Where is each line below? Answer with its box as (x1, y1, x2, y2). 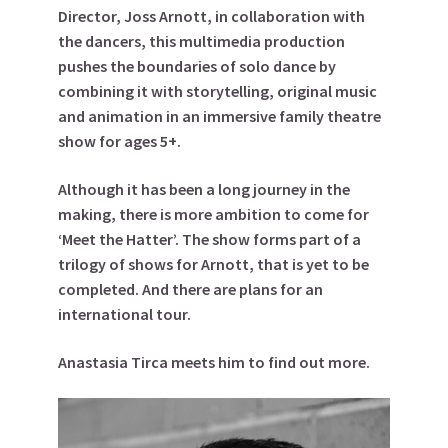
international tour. (58, 304, 191, 324)
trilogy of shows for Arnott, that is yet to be (58, 254, 369, 274)
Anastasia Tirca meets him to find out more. (58, 352, 370, 372)
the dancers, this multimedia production (58, 31, 345, 51)
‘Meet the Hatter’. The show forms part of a (58, 229, 361, 249)
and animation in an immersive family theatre (58, 106, 381, 126)
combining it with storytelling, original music (58, 81, 377, 101)
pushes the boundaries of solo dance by (58, 56, 336, 76)
